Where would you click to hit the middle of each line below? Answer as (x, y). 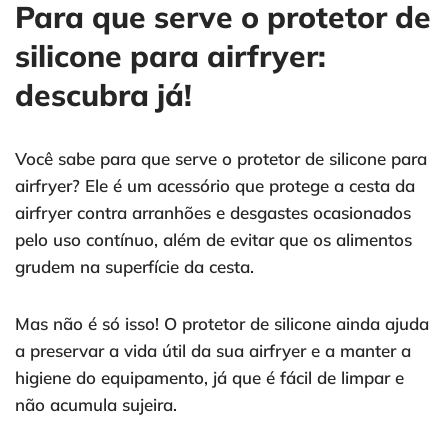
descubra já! (103, 95)
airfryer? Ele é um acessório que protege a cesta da (215, 186)
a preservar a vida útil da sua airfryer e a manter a (213, 351)
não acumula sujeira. (96, 405)
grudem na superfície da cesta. (134, 267)
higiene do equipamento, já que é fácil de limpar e (209, 378)
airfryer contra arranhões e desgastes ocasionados (213, 213)
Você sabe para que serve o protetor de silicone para (221, 159)
